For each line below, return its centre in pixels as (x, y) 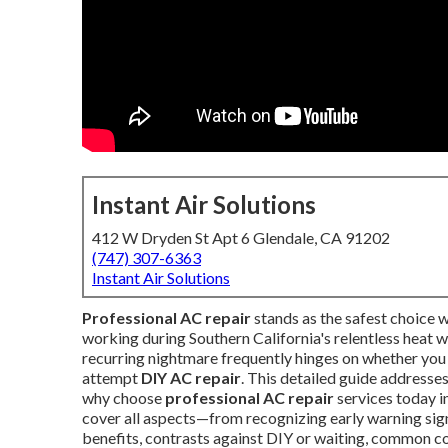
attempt (111, 377)
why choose (123, 397)
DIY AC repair (191, 377)
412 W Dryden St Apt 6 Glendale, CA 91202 (241, 237)
